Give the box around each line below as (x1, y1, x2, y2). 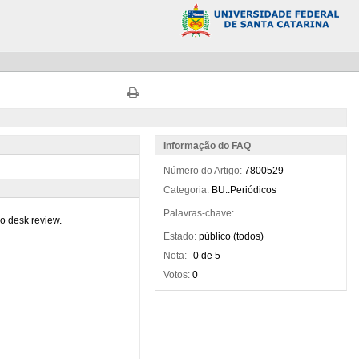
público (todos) (198, 231, 264, 242)
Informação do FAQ (163, 140, 251, 151)
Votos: (163, 269, 190, 280)
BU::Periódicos (211, 184, 276, 196)
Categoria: (163, 184, 209, 196)
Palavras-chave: (163, 208, 234, 219)
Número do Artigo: (163, 165, 242, 176)
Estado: (163, 231, 196, 242)
